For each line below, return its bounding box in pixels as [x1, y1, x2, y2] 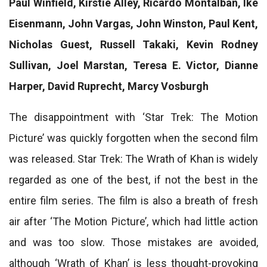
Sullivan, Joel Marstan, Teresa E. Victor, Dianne [9, 59, 258, 72]
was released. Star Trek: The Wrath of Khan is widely [9, 153, 258, 165]
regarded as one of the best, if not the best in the [9, 173, 258, 186]
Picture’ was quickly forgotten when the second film [9, 132, 258, 144]
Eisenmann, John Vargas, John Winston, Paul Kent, [9, 17, 258, 30]
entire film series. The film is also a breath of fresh [9, 194, 258, 207]
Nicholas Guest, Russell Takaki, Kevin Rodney [9, 38, 258, 51]
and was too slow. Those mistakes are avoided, [9, 236, 258, 249]
